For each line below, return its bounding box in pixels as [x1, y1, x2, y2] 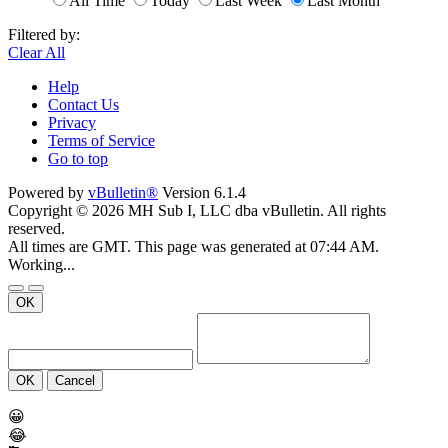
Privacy [48, 113, 96, 131]
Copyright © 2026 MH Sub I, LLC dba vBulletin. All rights [8, 201, 386, 219]
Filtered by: [8, 25, 80, 43]
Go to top [48, 149, 108, 167]
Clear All [8, 43, 65, 61]
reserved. [8, 219, 65, 237]
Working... [8, 255, 75, 273]
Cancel [55, 372, 95, 388]
